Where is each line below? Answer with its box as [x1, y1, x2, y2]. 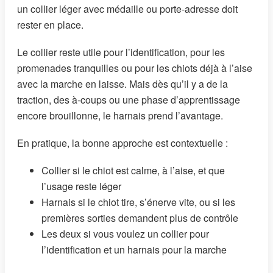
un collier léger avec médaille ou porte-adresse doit [17, 1, 238, 16]
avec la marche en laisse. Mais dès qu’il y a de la [17, 76, 228, 91]
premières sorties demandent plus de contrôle [41, 211, 238, 225]
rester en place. [17, 17, 83, 32]
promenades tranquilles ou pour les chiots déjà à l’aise [17, 60, 252, 75]
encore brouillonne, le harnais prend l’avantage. [17, 108, 223, 122]
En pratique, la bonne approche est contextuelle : [17, 135, 228, 150]
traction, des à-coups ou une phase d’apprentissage [17, 92, 240, 107]
